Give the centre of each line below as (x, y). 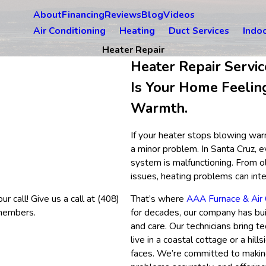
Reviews (123, 14)
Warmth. (159, 108)
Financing (83, 14)
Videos (179, 14)
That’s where (158, 199)
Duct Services (199, 31)
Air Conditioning (69, 31)
